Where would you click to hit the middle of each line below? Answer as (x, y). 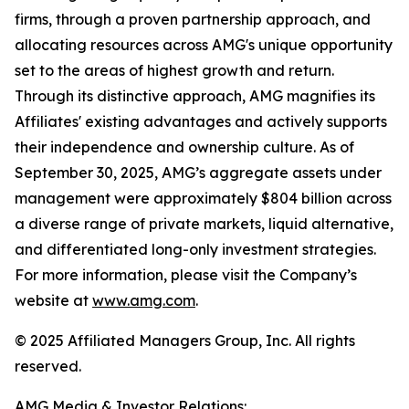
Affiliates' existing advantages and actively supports (201, 121)
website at (53, 300)
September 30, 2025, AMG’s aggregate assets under (198, 173)
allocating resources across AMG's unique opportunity (204, 45)
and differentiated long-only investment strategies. (195, 249)
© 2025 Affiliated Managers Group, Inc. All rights (185, 341)
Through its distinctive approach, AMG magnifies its (195, 96)
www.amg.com (144, 300)
